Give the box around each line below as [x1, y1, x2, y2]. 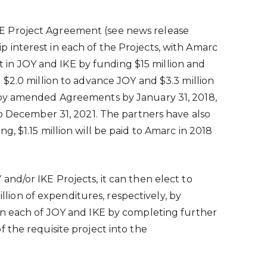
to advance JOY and [58, 74, 160, 86]
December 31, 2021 [5, 108, 96, 120]
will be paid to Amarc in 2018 [73, 125, 213, 136]
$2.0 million [3, 74, 58, 86]
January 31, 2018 [136, 91, 215, 103]
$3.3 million [159, 74, 215, 86]
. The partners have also [95, 108, 211, 120]
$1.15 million [17, 125, 73, 136]
